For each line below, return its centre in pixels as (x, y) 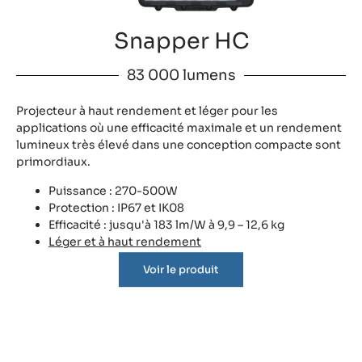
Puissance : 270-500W (113, 190)
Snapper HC (181, 42)
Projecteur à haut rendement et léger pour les (147, 111)
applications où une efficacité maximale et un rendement (179, 128)
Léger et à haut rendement (125, 241)
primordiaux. (53, 162)
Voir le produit (181, 280)
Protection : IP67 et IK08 (116, 207)
